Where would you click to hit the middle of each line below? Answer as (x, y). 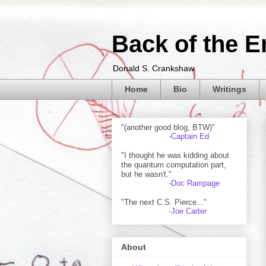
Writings (229, 89)
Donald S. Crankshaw (153, 68)
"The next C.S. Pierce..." (164, 202)
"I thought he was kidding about (175, 155)
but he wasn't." (146, 174)
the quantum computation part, (174, 164)
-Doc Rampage (194, 183)
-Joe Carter (188, 211)
